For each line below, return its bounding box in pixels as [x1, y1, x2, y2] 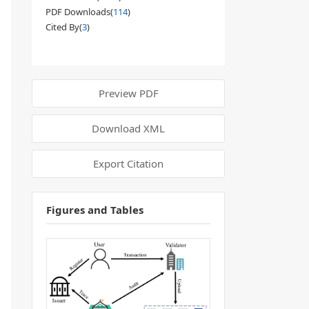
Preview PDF [98, 86, 159, 100]
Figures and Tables [46, 203, 143, 217]
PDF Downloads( [46, 6, 113, 18]
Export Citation [93, 157, 163, 170]
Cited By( [46, 21, 82, 33]
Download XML [92, 121, 165, 135]
